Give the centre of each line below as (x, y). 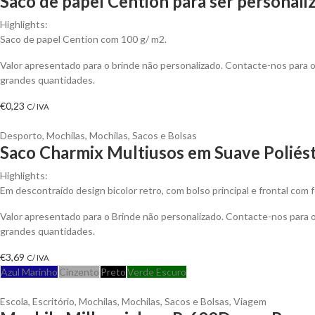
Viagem (250, 301)
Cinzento (79, 271)
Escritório (53, 301)
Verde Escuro (157, 271)
